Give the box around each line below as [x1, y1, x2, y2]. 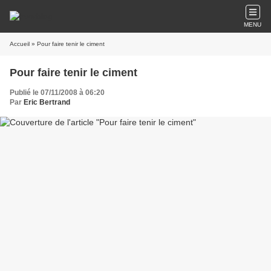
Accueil [10, 41, 30, 47]
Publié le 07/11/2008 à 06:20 [10, 88, 105, 97]
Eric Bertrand [24, 98, 70, 106]
